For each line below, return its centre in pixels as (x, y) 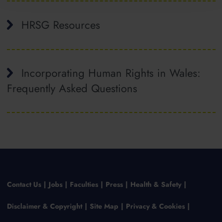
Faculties (84, 184)
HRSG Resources (60, 25)
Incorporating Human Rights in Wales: (111, 73)
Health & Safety (156, 184)
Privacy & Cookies (155, 206)
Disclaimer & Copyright (44, 206)
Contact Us (24, 184)
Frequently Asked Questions (72, 88)
